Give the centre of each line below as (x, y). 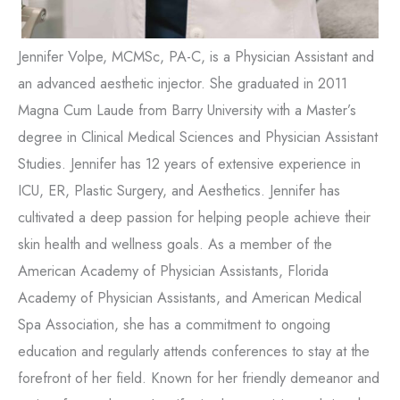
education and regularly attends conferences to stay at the (194, 350)
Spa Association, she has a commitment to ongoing (174, 324)
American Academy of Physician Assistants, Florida (173, 270)
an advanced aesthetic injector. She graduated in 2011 (183, 83)
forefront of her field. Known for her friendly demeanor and (199, 377)
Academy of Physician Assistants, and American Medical (190, 297)
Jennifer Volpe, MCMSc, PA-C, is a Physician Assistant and (196, 56)
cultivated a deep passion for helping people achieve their (194, 217)
